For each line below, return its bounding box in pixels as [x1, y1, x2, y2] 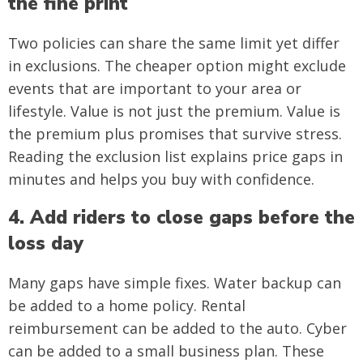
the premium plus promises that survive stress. [8, 123, 342, 143]
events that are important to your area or [8, 78, 301, 98]
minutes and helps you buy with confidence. [8, 169, 314, 189]
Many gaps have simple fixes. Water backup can [8, 272, 341, 293]
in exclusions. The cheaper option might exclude [8, 55, 346, 75]
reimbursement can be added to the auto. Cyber [8, 318, 347, 338]
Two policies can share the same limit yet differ [8, 32, 340, 53]
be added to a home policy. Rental [8, 295, 246, 315]
